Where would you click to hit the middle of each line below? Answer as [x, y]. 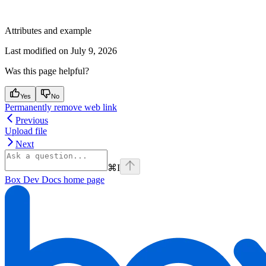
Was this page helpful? [47, 71]
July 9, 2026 [94, 51]
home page [83, 180]
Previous [32, 120]
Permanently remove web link [61, 107]
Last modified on [37, 51]
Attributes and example [48, 31]
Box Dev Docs [33, 180]
